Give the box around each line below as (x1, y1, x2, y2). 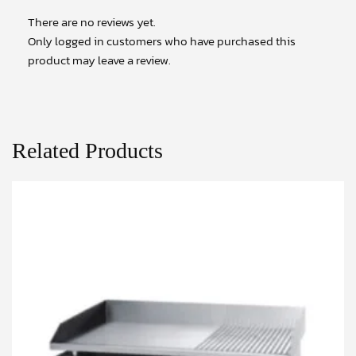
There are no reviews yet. (28, 12, 156, 31)
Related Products (12, 137, 163, 163)
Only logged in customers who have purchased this (28, 31, 296, 50)
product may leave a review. (28, 50, 171, 69)
